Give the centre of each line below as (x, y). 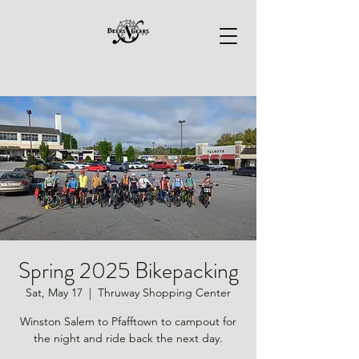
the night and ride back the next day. (128, 338)
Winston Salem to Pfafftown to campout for (128, 321)
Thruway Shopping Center (164, 292)
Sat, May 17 (54, 292)
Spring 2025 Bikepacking (128, 271)
